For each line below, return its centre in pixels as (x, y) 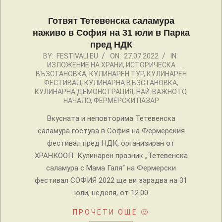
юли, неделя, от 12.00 (111, 193)
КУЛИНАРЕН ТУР (116, 74)
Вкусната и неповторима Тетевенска (111, 119)
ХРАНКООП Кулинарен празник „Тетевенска (111, 156)
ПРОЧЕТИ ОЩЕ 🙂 (111, 212)
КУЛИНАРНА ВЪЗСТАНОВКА (130, 83)
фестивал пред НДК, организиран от (111, 143)
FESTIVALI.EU (77, 56)
